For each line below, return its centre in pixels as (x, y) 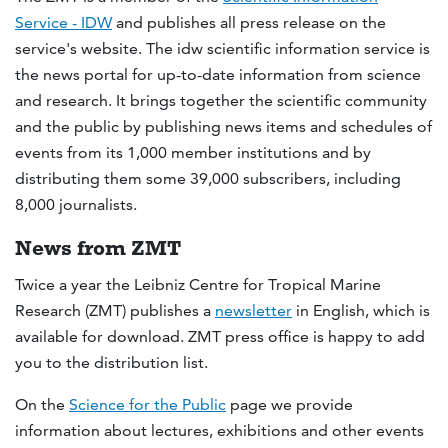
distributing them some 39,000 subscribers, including (208, 178)
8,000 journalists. (76, 204)
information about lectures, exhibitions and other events (219, 431)
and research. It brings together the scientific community (221, 100)
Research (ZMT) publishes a (115, 311)
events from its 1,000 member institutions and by (193, 152)
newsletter (253, 311)
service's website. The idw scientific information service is (222, 48)
